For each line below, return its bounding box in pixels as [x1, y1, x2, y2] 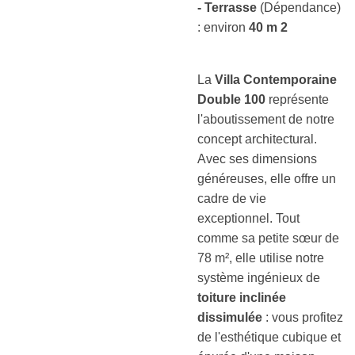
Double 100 [197, 93, 265, 106]
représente [265, 93, 329, 106]
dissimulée [197, 311, 262, 324]
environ [204, 21, 246, 34]
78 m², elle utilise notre [197, 251, 324, 265]
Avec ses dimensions [197, 152, 317, 166]
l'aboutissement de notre [197, 113, 334, 126]
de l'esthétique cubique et [197, 330, 341, 344]
